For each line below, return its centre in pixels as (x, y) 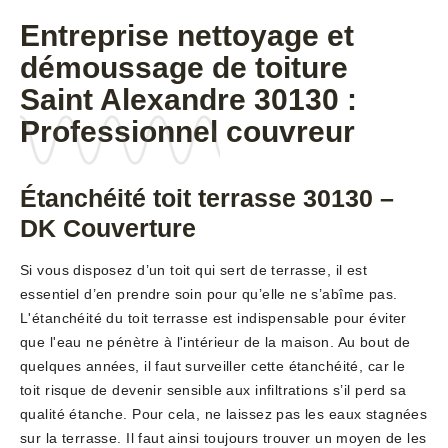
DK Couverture (108, 228)
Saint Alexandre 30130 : (188, 100)
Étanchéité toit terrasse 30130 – (207, 198)
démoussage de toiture (184, 68)
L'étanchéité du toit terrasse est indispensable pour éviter (213, 318)
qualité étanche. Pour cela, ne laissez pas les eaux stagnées (224, 414)
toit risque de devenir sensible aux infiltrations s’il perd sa (213, 390)
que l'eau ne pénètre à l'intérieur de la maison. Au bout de (215, 342)
